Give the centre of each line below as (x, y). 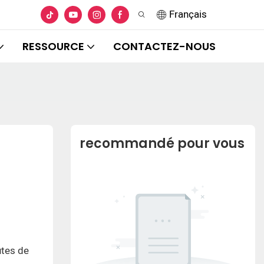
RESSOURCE (53, 46)
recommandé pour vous (162, 144)
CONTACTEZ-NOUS (164, 46)
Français (188, 14)
